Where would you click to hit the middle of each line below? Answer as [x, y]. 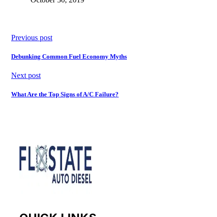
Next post [26, 75]
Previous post [32, 37]
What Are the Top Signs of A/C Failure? [65, 94]
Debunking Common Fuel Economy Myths [69, 56]
